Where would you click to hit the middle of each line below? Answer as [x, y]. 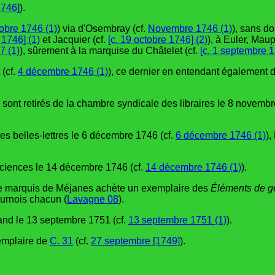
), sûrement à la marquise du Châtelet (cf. [110, 50]
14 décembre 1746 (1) [193, 167]
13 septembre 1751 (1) [177, 220]
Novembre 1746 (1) [190, 28]
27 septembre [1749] [135, 241]
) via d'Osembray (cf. [103, 28]
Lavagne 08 [93, 199]
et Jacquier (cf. [74, 39]
